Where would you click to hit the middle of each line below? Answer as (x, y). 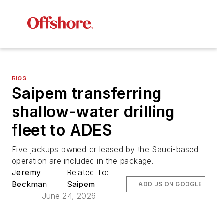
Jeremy (26, 173)
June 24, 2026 (69, 196)
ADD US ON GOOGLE (170, 184)
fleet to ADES (62, 130)
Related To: (89, 173)
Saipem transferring (87, 93)
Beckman (30, 184)
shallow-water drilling (93, 112)
